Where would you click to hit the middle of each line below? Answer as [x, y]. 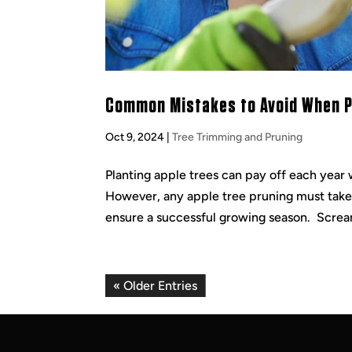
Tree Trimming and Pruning [238, 137]
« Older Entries [156, 286]
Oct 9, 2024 [135, 137]
